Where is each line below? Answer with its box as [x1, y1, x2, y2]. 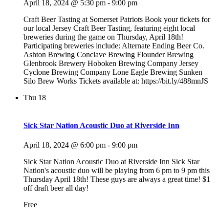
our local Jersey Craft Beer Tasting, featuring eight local [23, 24, 195, 33]
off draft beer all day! [23, 183, 88, 192]
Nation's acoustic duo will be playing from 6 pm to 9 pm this [23, 166, 210, 175]
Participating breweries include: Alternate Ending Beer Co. [23, 42, 204, 50]
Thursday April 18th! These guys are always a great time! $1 [23, 175, 210, 183]
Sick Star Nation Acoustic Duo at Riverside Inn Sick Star [23, 157, 199, 166]
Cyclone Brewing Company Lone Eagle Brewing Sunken [23, 68, 202, 77]
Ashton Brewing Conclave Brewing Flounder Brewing [23, 50, 194, 59]
